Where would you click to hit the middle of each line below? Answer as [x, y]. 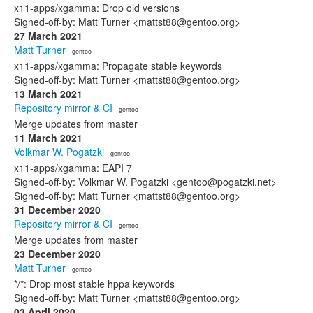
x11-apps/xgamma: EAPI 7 [73, 168]
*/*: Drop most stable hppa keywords [94, 284]
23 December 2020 [57, 254]
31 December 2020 [57, 210]
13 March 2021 [48, 94]
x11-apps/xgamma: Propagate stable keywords [118, 66]
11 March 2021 [48, 138]
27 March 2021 [48, 36]
